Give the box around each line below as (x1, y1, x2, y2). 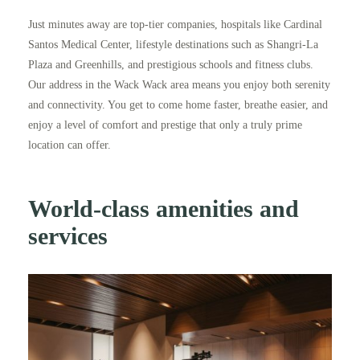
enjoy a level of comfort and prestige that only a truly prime (28, 119, 302, 131)
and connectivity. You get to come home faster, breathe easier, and (28, 99, 328, 111)
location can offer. (28, 139, 111, 151)
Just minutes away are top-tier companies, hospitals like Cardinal (28, 18, 322, 31)
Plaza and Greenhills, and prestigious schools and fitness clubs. (28, 59, 313, 71)
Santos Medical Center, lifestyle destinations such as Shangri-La (28, 39, 318, 51)
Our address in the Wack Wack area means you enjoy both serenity (28, 79, 330, 91)
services (28, 223, 108, 249)
